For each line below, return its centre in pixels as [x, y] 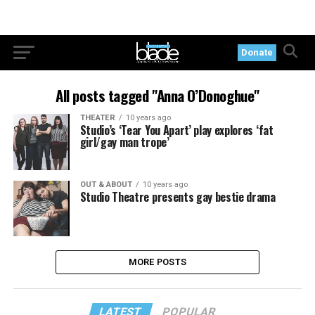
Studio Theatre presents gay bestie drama [178, 197]
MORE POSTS [157, 262]
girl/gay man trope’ [124, 142]
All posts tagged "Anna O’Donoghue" [157, 95]
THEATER [97, 118]
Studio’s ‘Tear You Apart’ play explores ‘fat [176, 130]
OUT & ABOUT [106, 184]
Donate [257, 52]
